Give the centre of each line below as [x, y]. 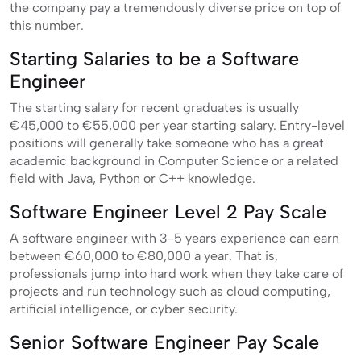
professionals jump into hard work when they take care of [176, 273]
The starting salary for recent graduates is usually [154, 107]
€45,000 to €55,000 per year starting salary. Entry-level [177, 125]
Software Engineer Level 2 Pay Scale [168, 212]
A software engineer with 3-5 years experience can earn [174, 238]
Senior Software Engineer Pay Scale [167, 342]
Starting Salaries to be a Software [154, 58]
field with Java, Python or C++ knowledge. [134, 178]
